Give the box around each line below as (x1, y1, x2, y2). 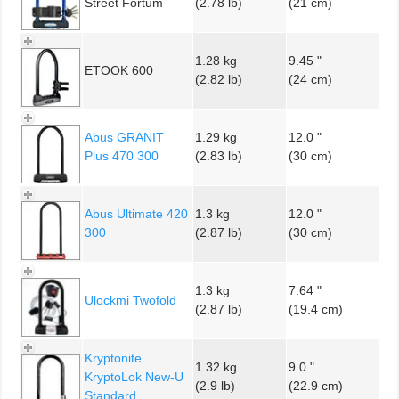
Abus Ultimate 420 (85, 206, 188, 221)
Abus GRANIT (85, 129, 164, 144)
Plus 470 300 (85, 148, 159, 163)
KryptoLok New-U (85, 369, 183, 384)
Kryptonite (85, 350, 142, 365)
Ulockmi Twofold (85, 292, 176, 307)
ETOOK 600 (85, 62, 153, 77)
